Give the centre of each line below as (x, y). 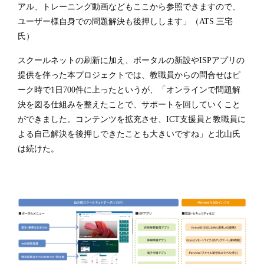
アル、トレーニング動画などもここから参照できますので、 (129, 7)
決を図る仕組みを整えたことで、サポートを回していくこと (129, 105)
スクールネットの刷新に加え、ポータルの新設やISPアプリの (131, 60)
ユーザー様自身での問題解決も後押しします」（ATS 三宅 (125, 22)
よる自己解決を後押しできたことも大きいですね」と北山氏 (129, 134)
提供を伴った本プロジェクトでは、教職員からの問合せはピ (129, 75)
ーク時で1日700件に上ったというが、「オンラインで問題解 (129, 90)
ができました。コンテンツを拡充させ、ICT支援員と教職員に (132, 119)
